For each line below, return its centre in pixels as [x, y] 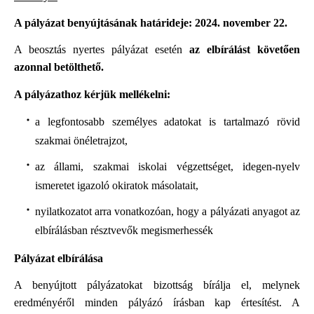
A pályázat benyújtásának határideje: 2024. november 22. [151, 22]
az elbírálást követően [245, 50]
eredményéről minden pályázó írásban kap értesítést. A [157, 303]
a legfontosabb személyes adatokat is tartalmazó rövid [167, 121]
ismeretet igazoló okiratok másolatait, [116, 185]
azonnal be [40, 67]
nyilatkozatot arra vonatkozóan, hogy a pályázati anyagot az [167, 211]
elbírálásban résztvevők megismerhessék [124, 230]
